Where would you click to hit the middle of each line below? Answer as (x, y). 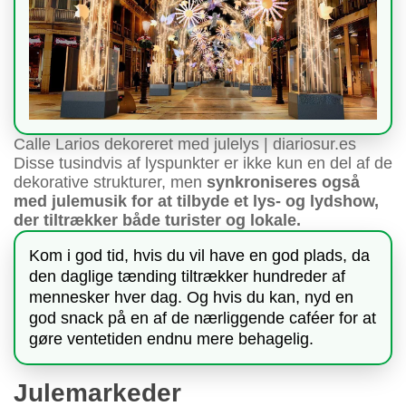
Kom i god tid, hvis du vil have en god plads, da (199, 255)
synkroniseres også (281, 182)
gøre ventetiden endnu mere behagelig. (171, 338)
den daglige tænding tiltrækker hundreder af (187, 276)
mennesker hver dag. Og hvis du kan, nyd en (191, 297)
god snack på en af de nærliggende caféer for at (203, 318)
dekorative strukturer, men (108, 182)
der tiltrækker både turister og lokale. (157, 220)
